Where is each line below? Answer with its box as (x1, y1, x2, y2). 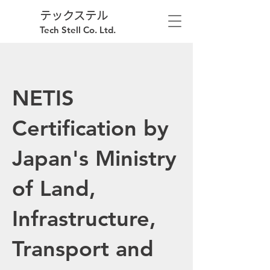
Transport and (12, 236, 154, 262)
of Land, (12, 175, 96, 201)
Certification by (12, 115, 169, 141)
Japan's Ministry (12, 145, 177, 171)
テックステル (40, 10, 108, 21)
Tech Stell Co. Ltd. (40, 24, 116, 36)
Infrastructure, (12, 206, 156, 231)
